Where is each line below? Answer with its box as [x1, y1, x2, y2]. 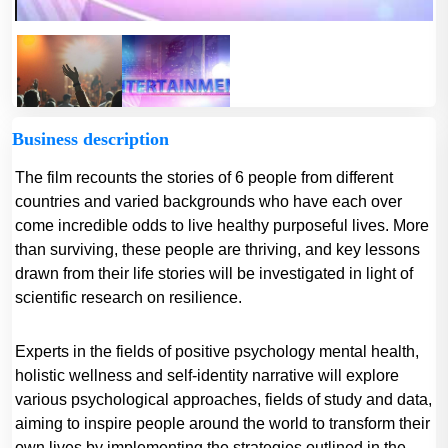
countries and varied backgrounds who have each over [15, 193, 402, 210]
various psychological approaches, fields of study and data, [15, 391, 432, 408]
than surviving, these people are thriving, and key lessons [15, 241, 420, 258]
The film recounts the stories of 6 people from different [15, 169, 393, 186]
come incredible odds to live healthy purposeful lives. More [15, 217, 429, 234]
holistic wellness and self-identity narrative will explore [15, 367, 399, 384]
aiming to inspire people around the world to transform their [15, 415, 430, 432]
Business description [12, 129, 169, 149]
